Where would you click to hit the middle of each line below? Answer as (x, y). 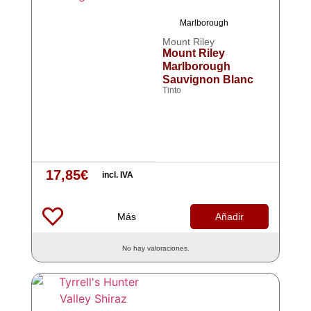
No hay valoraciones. (155, 248)
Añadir (230, 217)
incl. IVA (117, 175)
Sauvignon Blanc (208, 79)
